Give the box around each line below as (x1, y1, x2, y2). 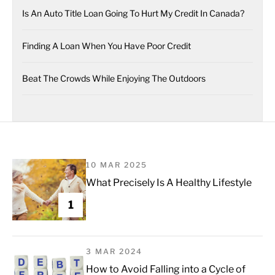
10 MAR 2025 (86, 160, 147, 169)
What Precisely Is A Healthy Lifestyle (86, 177, 252, 188)
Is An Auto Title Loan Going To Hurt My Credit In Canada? (22, 8, 244, 18)
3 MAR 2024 (86, 247, 142, 256)
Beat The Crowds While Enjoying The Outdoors (22, 73, 206, 83)
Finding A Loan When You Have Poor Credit (22, 41, 191, 51)
